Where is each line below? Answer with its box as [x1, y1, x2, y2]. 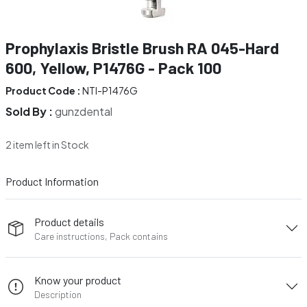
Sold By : [5, 104, 55, 119]
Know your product [34, 273, 122, 286]
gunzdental [55, 104, 112, 119]
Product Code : [5, 84, 81, 97]
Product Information [5, 175, 99, 188]
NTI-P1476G [81, 84, 138, 97]
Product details [34, 214, 105, 228]
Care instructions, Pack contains [34, 230, 169, 242]
